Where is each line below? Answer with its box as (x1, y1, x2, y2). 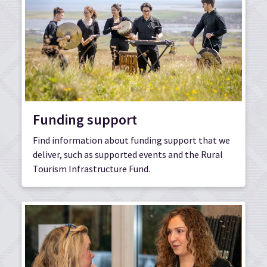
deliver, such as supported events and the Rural (33, 148, 223, 160)
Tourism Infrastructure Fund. (33, 162, 150, 175)
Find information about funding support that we (33, 133, 230, 146)
